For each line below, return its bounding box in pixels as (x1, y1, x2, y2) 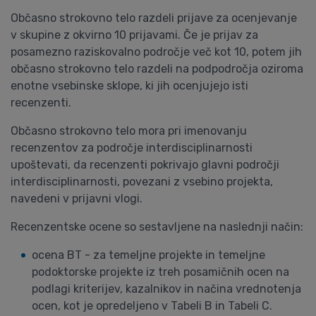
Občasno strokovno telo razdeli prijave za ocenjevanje (11, 11, 297, 25)
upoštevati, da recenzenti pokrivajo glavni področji (11, 158, 279, 171)
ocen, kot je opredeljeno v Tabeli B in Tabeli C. (32, 299, 272, 312)
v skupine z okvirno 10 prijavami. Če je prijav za (11, 28, 258, 42)
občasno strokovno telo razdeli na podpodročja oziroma (11, 62, 303, 75)
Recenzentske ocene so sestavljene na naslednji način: (11, 220, 303, 233)
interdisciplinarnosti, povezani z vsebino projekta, (11, 175, 273, 188)
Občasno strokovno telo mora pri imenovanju (11, 124, 247, 138)
